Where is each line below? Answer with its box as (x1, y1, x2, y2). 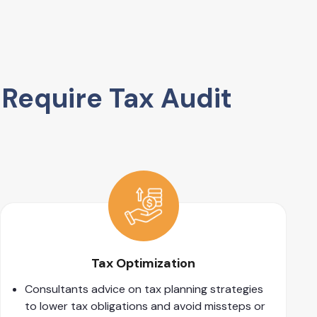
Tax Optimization (91, 255, 196, 272)
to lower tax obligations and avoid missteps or (25, 299, 266, 314)
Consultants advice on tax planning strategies (25, 282, 264, 297)
